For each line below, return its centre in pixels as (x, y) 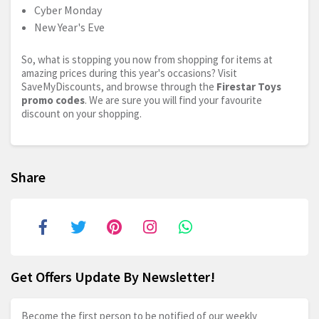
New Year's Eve (69, 27)
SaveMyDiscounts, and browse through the (119, 87)
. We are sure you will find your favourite (173, 100)
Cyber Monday (68, 10)
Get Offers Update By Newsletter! (113, 277)
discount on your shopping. (82, 114)
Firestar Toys (249, 87)
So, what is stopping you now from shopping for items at (147, 60)
